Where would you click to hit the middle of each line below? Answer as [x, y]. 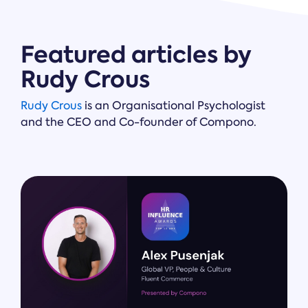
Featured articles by [136, 55]
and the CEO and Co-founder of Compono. [139, 122]
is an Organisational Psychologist [174, 106]
